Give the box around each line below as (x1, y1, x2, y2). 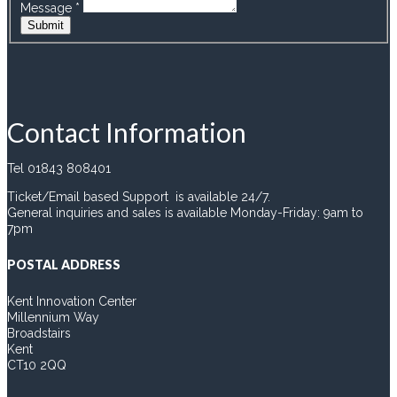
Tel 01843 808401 (7, 161, 111, 176)
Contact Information (7, 116, 246, 149)
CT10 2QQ (7, 358, 66, 373)
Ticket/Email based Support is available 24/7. (7, 190, 270, 205)
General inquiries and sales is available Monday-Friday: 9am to (7, 206, 363, 221)
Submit (27, 18, 64, 32)
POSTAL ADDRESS (7, 257, 121, 273)
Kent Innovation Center (7, 294, 136, 309)
